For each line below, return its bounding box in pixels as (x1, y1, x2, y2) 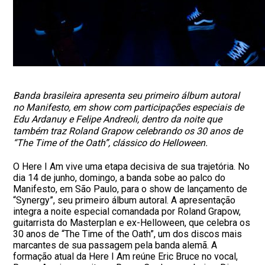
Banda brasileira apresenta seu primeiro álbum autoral (13, 90, 240, 101)
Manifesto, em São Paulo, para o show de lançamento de (13, 183, 248, 195)
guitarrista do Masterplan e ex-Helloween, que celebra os (13, 217, 251, 228)
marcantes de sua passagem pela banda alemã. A (13, 240, 218, 251)
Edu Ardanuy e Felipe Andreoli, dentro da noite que (13, 114, 222, 125)
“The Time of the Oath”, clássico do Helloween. (13, 137, 208, 148)
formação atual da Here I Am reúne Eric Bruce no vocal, (13, 251, 238, 262)
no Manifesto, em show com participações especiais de (13, 102, 244, 113)
